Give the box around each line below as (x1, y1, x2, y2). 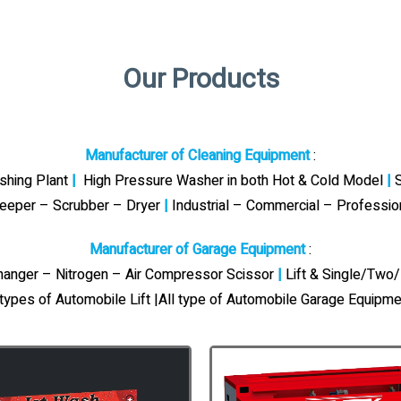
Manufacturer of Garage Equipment (90, 239, 309, 260)
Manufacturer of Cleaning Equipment (85, 145, 313, 166)
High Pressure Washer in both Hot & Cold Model (79, 170, 383, 192)
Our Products (122, 60, 279, 99)
